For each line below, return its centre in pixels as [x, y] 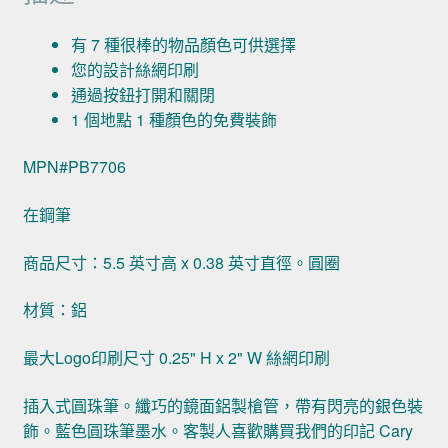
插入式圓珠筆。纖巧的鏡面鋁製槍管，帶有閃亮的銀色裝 [222, 405]
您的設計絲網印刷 [134, 69]
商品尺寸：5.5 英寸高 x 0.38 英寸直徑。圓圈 [181, 262]
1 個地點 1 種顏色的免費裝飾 [173, 119]
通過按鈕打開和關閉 [142, 94]
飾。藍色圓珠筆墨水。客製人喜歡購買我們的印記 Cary [217, 430]
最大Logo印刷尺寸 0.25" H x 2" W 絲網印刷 [176, 357]
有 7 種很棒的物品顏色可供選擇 [183, 44]
